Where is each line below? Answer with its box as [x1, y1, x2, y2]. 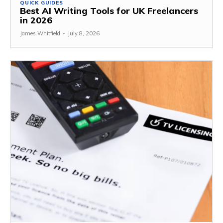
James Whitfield [20, 30, 60, 37]
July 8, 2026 [68, 30, 100, 37]
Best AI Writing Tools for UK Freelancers [20, 5, 198, 17]
